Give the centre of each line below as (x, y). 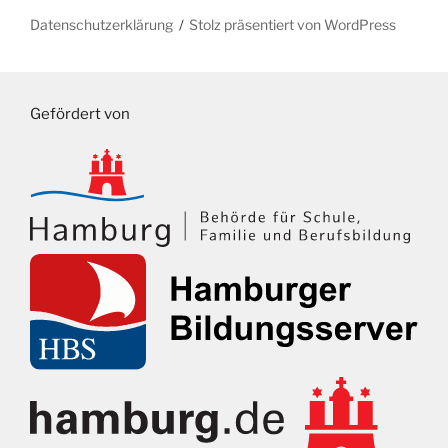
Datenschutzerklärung (101, 24)
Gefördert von (80, 114)
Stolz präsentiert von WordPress (293, 24)
